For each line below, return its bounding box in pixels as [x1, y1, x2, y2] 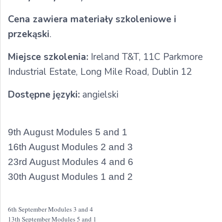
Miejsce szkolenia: [8, 51, 91, 64]
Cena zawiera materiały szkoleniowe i [8, 13, 176, 26]
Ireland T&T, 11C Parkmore [91, 51, 203, 64]
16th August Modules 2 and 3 [8, 142, 133, 153]
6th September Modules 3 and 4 [8, 205, 93, 214]
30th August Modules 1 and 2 [8, 171, 133, 182]
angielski [80, 88, 118, 102]
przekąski [8, 28, 50, 41]
